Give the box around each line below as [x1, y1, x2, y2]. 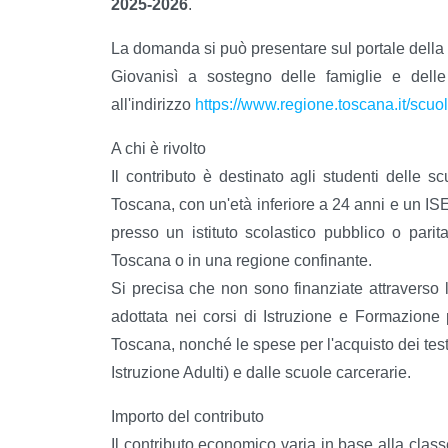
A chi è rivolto [111, 140, 206, 158]
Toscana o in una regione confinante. [111, 252, 372, 270]
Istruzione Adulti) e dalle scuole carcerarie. [111, 364, 411, 382]
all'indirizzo [111, 96, 195, 114]
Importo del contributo [111, 408, 264, 426]
